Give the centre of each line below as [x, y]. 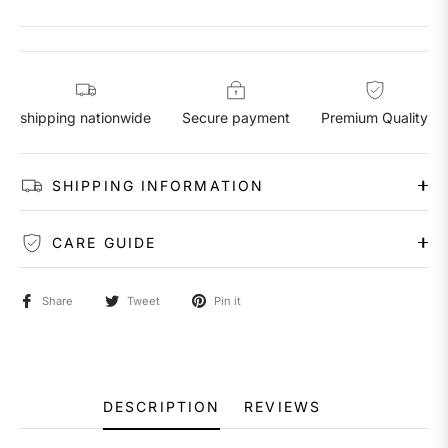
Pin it [227, 300]
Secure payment [236, 117]
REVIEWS [282, 406]
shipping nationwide [85, 117]
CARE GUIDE [104, 242]
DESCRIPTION [162, 406]
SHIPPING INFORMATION [158, 185]
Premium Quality [374, 117]
